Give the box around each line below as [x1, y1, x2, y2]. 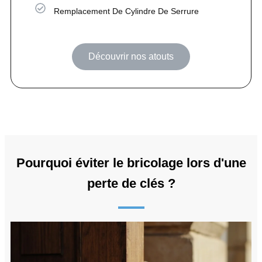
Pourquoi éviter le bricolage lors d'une [16, 155, 246, 170]
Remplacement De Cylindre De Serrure [54, 6, 199, 16]
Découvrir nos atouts [88, 51, 174, 61]
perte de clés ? [87, 175, 175, 191]
